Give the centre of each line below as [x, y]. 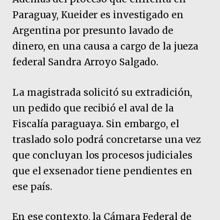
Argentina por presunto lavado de [93, 31]
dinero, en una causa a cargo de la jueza [106, 46]
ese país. [32, 186]
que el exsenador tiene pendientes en [102, 171]
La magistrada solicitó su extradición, [102, 92]
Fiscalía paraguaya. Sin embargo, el [96, 124]
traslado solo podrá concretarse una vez [107, 139]
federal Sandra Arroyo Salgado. [85, 62]
